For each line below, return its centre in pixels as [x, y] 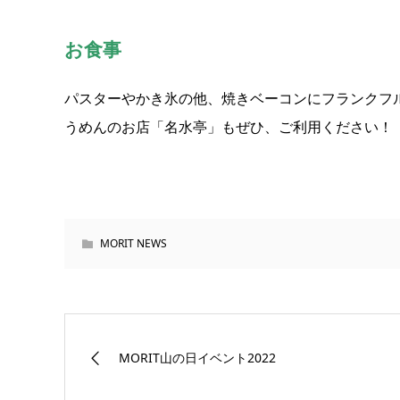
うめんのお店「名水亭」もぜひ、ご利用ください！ [229, 127]
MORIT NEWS [133, 244]
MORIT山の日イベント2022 [197, 358]
